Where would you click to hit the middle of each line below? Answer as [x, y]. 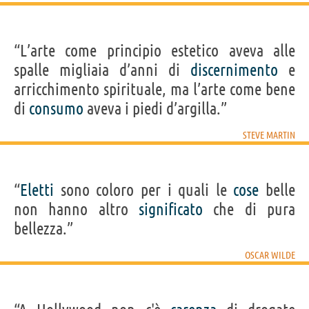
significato [171, 209]
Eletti [37, 190]
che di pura [249, 209]
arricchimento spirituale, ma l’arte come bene [154, 89]
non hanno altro [76, 209]
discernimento [234, 70]
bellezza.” [43, 228]
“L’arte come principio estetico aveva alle [154, 50]
